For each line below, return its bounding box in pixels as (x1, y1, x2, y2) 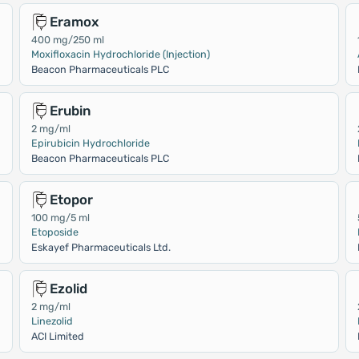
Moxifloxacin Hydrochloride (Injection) (30, 48, 210, 60)
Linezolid (30, 315, 73, 327)
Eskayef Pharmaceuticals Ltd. (30, 241, 171, 253)
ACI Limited (30, 330, 84, 342)
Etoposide (30, 226, 79, 238)
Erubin (49, 103, 91, 119)
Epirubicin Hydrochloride (30, 137, 150, 149)
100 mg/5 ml (30, 212, 90, 224)
